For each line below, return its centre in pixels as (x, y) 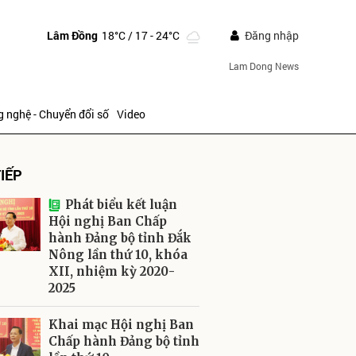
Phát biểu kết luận (121, 205)
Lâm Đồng (72, 35)
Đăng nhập (271, 35)
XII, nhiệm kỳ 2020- (112, 271)
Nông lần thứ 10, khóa (118, 255)
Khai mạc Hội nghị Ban (121, 325)
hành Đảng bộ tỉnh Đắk (120, 238)
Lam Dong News (263, 66)
